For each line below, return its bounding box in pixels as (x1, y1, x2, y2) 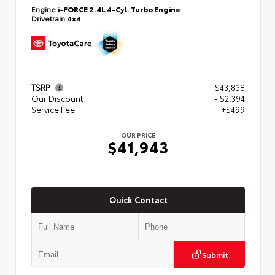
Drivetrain (31, 12, 67, 23)
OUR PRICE (121, 130, 155, 139)
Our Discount (31, 92, 83, 104)
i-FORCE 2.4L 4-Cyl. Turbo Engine (58, 3, 180, 14)
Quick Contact (109, 193, 168, 205)
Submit (201, 249, 228, 260)
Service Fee (31, 103, 75, 115)
